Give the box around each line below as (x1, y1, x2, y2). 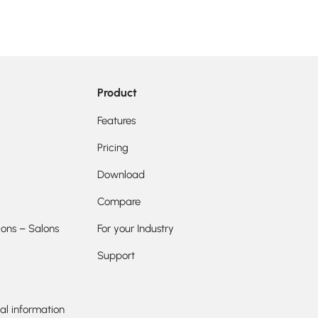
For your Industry (97, 222, 175, 236)
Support (97, 249, 136, 263)
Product (97, 86, 138, 100)
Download (97, 168, 146, 182)
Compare (97, 195, 141, 209)
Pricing (97, 141, 129, 155)
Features (97, 114, 136, 128)
